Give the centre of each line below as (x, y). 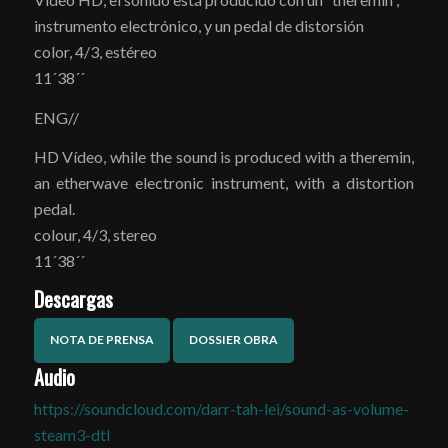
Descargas (73, 298)
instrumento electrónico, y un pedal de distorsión (198, 25)
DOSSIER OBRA (233, 339)
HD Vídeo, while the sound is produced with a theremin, (224, 157)
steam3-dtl (71, 434)
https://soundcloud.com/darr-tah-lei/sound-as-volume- (221, 408)
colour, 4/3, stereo (95, 235)
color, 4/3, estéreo (95, 51)
